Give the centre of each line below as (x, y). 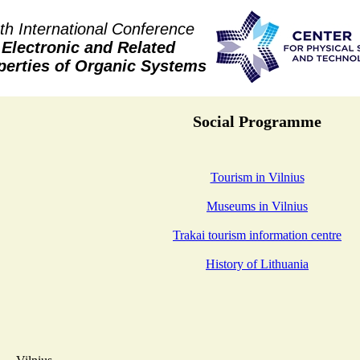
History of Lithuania (257, 264)
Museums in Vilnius (257, 207)
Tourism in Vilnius (257, 178)
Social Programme (257, 121)
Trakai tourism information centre (257, 235)
